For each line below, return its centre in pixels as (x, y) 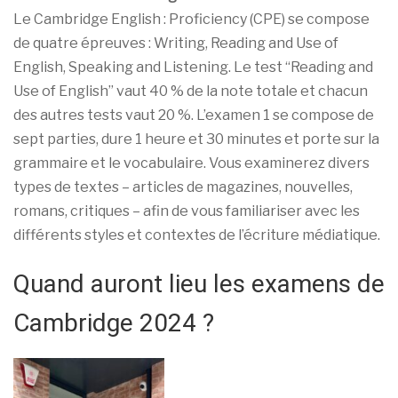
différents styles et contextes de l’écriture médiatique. (197, 235)
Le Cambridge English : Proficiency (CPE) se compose (191, 19)
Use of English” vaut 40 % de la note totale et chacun (191, 91)
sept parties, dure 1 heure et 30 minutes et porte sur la (196, 139)
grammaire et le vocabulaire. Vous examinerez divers (191, 163)
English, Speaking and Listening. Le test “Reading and (193, 67)
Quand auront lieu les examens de (199, 283)
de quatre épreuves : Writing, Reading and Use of (176, 43)
